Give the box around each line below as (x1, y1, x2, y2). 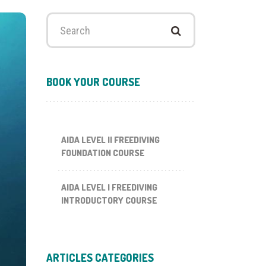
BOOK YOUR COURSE (46, 75, 140, 88)
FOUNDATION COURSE (61, 147, 144, 159)
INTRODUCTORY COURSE (61, 194, 157, 206)
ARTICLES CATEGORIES (46, 251, 154, 264)
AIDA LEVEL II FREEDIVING (61, 134, 160, 145)
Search (45, 14, 76, 26)
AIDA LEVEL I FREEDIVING (61, 181, 157, 193)
